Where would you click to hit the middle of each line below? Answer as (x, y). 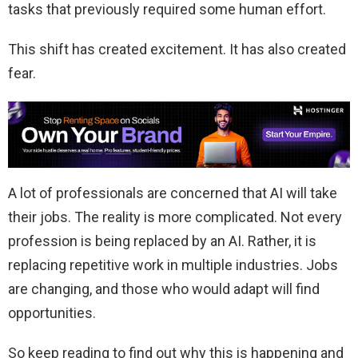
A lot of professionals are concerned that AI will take (173, 193)
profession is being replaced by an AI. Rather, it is (162, 241)
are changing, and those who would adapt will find (164, 289)
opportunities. (52, 313)
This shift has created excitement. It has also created (177, 49)
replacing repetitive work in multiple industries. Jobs (173, 265)
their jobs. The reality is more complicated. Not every (175, 217)
